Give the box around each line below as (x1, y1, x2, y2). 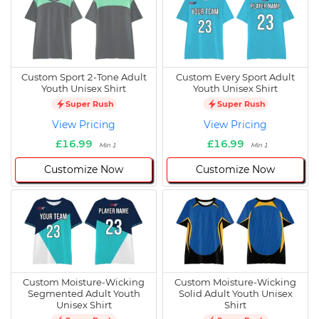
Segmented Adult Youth (27, 288, 140, 300)
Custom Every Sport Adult (176, 71, 295, 83)
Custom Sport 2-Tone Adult (21, 71, 147, 83)
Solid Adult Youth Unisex (178, 288, 293, 300)
